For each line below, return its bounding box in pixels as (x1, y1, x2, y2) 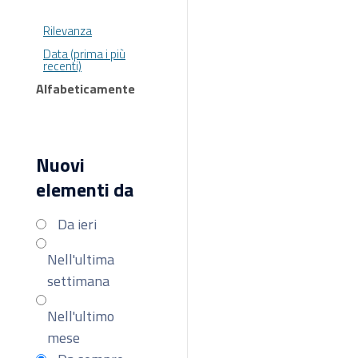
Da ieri (58, 213, 97, 235)
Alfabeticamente (36, 79, 135, 99)
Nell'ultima (47, 248, 115, 270)
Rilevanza (43, 22, 92, 41)
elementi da (36, 175, 133, 205)
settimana (47, 269, 110, 292)
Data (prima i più (43, 45, 125, 64)
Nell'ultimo (47, 304, 115, 327)
